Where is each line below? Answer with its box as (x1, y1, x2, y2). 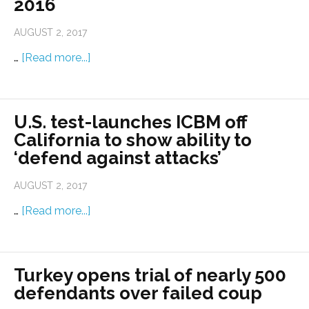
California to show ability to (14, 130, 252, 151)
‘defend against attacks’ (14, 148, 221, 169)
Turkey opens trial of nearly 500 (14, 265, 286, 286)
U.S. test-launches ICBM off (14, 112, 247, 133)
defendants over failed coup (14, 283, 262, 304)
